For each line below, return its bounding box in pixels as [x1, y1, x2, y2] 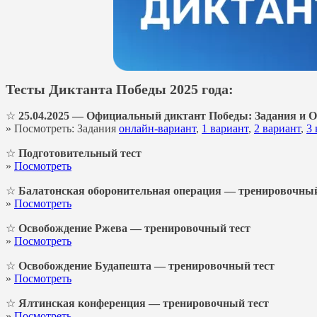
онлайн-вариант [119, 122, 196, 135]
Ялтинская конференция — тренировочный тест [18, 297, 269, 310]
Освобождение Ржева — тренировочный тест [18, 222, 250, 235]
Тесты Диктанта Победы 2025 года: [6, 81, 234, 97]
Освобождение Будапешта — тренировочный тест [18, 260, 275, 272]
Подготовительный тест [18, 147, 142, 160]
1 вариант [202, 122, 248, 135]
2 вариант [254, 122, 301, 135]
